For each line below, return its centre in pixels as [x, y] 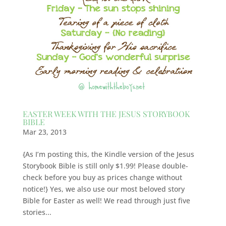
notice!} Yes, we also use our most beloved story [103, 189]
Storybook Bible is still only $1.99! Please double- [105, 165]
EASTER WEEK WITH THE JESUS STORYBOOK [106, 114]
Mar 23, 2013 [44, 132]
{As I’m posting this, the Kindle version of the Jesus [108, 154]
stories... [37, 212]
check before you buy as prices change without [102, 177]
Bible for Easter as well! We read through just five [106, 200]
